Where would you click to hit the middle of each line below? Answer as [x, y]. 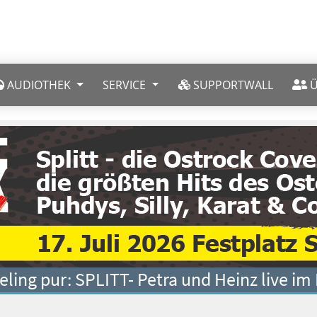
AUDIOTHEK [39, 85]
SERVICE [125, 85]
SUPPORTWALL [233, 85]
